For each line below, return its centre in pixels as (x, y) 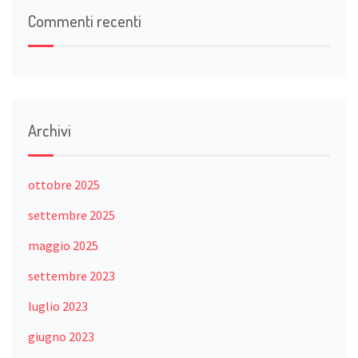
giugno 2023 (62, 336)
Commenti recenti (85, 20)
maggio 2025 (64, 245)
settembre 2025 (72, 215)
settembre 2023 (72, 275)
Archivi (50, 130)
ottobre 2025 (64, 184)
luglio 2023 (58, 306)
